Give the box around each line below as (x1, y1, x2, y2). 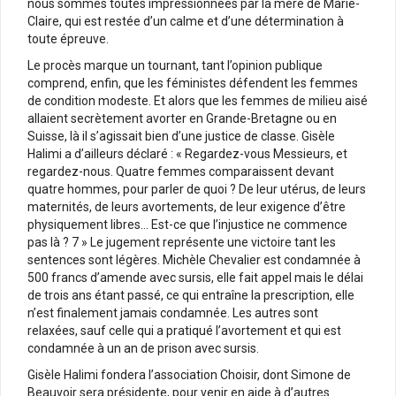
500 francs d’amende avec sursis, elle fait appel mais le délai (27, 270, 363, 285)
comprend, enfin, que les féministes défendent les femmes (27, 75, 358, 90)
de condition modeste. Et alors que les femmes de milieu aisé (27, 93, 368, 108)
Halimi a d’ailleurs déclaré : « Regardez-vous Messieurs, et (27, 146, 347, 161)
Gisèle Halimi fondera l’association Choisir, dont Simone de (27, 367, 351, 382)
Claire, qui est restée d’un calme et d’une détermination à (27, 13, 344, 28)
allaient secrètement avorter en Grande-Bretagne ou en (27, 110, 337, 126)
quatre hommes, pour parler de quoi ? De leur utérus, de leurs (27, 181, 366, 196)
